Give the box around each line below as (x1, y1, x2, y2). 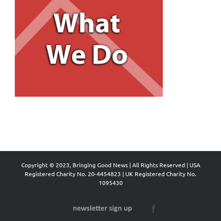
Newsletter (63, 204, 97, 212)
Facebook (156, 204, 187, 212)
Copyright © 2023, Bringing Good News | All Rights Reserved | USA (21, 160, 200, 169)
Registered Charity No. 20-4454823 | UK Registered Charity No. (25, 169, 196, 178)
